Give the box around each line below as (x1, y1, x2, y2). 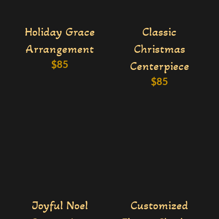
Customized (131, 198, 188, 213)
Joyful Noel (31, 198, 88, 213)
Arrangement (25, 42, 94, 56)
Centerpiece (130, 59, 189, 73)
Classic (142, 24, 176, 39)
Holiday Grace (24, 24, 95, 39)
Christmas (133, 42, 185, 56)
